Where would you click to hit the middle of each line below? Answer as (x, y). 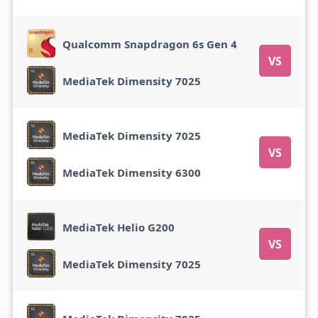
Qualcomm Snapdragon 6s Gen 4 (149, 44)
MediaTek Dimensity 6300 (131, 172)
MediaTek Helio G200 (118, 227)
